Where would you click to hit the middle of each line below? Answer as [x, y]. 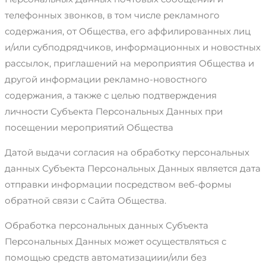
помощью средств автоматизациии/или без [106, 257]
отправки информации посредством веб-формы [118, 184]
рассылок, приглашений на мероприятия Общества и [129, 63]
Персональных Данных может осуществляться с [115, 241]
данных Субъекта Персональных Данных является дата [133, 168]
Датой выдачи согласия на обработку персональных [127, 152]
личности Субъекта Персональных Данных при [114, 111]
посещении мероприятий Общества [89, 127]
